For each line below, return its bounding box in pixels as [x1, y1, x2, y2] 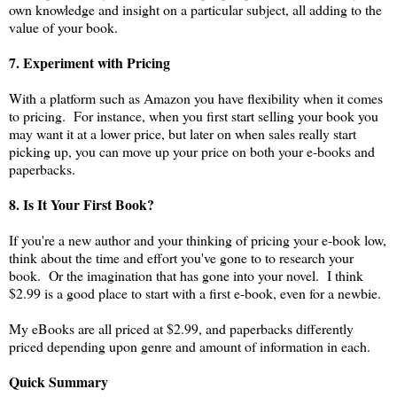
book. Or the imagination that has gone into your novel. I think [9, 265, 363, 284]
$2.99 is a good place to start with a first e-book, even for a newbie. [9, 283, 381, 302]
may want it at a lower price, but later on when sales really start [9, 123, 356, 143]
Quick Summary [9, 370, 108, 392]
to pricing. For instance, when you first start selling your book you [9, 105, 378, 125]
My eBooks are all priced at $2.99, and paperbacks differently [9, 318, 354, 338]
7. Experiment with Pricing [9, 51, 170, 73]
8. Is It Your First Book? [9, 193, 154, 214]
